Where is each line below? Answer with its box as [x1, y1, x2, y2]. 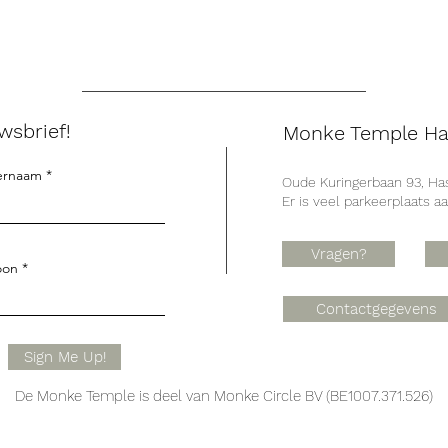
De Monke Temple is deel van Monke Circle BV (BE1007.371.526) [14, 387, 433, 405]
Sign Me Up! [23, 348, 106, 366]
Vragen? [310, 245, 367, 263]
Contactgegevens [315, 300, 437, 318]
